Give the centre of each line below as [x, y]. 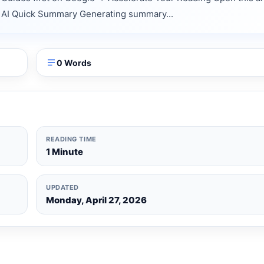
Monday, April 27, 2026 [96, 200]
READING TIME [71, 139]
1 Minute [65, 152]
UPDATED [62, 187]
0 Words [74, 62]
